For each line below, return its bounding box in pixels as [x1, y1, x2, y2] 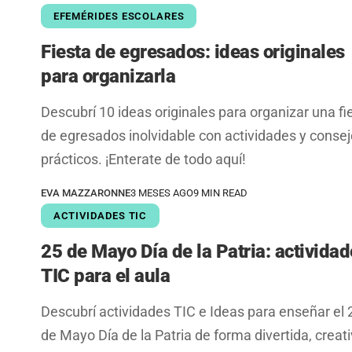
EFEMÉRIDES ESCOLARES [53, 9, 185, 22]
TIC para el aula [41, 265, 170, 288]
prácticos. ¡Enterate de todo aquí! [41, 150, 246, 167]
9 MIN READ [193, 186, 247, 199]
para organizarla [41, 64, 176, 87]
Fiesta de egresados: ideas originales [41, 40, 345, 63]
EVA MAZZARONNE [41, 186, 130, 199]
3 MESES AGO [130, 186, 193, 199]
